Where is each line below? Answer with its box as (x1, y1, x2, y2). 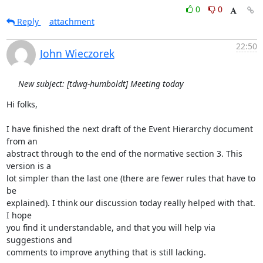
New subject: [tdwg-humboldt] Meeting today (18, 78, 184, 89)
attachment (49, 16, 95, 27)
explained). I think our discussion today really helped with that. (6, 197, 255, 208)
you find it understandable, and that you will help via (6, 222, 215, 233)
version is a (6, 160, 51, 171)
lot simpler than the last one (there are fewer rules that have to (6, 173, 255, 184)
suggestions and (6, 234, 72, 245)
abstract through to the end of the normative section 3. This (6, 148, 242, 159)
